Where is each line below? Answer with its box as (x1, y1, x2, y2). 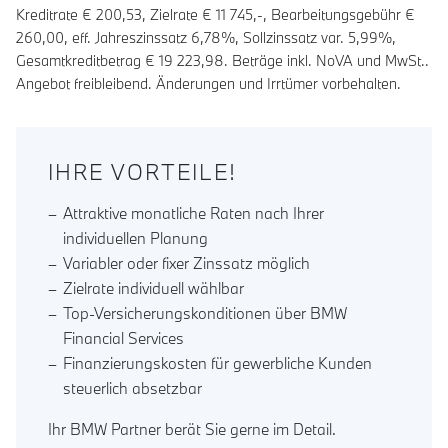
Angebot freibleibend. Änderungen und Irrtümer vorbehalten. (16, 73, 401, 93)
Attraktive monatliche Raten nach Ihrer (63, 202, 324, 223)
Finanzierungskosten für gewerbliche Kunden (63, 352, 372, 373)
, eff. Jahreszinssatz (64, 27, 191, 47)
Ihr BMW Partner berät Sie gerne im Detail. (48, 418, 336, 439)
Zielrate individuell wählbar (63, 277, 244, 298)
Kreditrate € (16, 4, 96, 24)
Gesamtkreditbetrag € (16, 50, 159, 70)
